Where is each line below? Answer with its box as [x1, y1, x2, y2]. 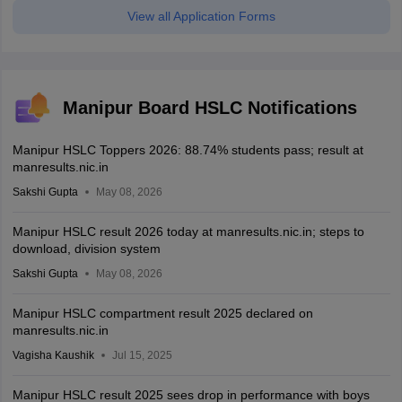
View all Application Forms [127, 9, 275, 24]
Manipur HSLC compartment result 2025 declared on [12, 306, 313, 321]
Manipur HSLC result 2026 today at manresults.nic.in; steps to [12, 224, 364, 240]
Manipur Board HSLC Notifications [62, 98, 357, 118]
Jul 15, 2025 [111, 349, 172, 363]
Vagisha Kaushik [12, 349, 94, 363]
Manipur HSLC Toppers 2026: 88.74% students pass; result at [12, 143, 363, 158]
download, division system [12, 241, 161, 257]
